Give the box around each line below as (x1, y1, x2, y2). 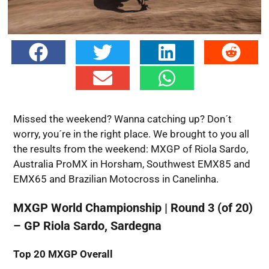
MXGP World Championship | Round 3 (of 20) (13, 201, 253, 216)
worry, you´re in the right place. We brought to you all (13, 128, 249, 141)
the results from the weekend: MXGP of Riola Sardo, (13, 143, 248, 156)
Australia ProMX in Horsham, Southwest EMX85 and (13, 158, 250, 171)
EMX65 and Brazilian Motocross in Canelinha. (13, 173, 219, 186)
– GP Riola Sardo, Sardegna (13, 219, 162, 234)
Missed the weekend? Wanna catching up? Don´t (13, 113, 232, 125)
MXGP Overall (47, 248, 113, 261)
